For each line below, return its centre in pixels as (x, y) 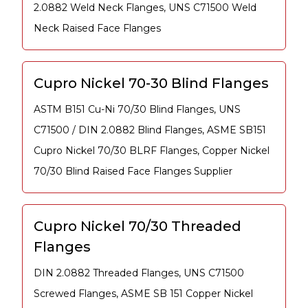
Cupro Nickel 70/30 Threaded (137, 227)
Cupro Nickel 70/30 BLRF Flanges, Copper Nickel (152, 151)
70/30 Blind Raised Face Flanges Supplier (133, 172)
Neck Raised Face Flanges (97, 29)
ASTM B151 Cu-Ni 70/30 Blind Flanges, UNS (137, 110)
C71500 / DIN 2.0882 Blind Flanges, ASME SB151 (150, 130)
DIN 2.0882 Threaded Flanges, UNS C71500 (139, 273)
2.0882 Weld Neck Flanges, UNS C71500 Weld (145, 8)
